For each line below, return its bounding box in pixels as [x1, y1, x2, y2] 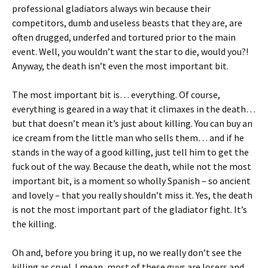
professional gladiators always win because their [12, 2, 211, 14]
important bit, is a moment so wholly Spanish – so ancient [12, 175, 251, 187]
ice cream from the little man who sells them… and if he [12, 132, 244, 144]
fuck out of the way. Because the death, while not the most [12, 160, 251, 172]
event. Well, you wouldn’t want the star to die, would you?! [12, 45, 248, 57]
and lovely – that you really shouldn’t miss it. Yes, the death [12, 189, 252, 201]
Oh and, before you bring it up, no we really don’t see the [12, 246, 242, 258]
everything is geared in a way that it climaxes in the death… [12, 103, 255, 115]
